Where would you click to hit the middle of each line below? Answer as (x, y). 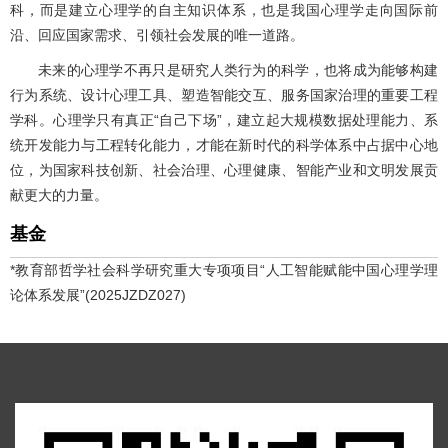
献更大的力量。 (59, 195)
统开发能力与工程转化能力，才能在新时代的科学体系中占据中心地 (224, 145)
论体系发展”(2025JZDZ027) (98, 295)
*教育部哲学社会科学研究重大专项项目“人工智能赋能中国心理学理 (224, 270)
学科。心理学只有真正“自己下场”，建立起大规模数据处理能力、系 (224, 120)
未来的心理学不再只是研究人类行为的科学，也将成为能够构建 (238, 70)
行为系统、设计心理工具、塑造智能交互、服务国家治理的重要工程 (224, 95)
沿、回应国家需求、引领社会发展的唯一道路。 (157, 35)
